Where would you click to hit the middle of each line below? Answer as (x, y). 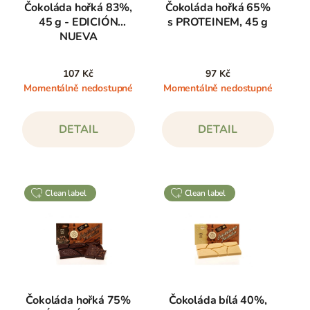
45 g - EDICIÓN (79, 22)
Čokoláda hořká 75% (79, 300)
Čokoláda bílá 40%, (218, 300)
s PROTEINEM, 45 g (218, 22)
